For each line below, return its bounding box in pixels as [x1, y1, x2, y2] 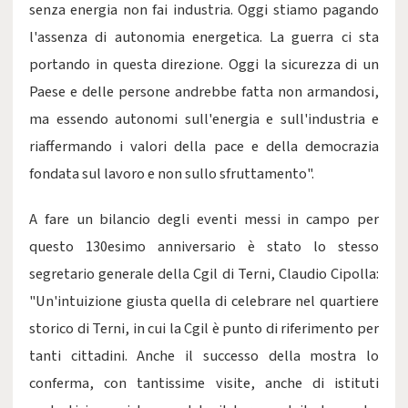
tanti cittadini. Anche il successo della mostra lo [29, 345, 379, 367]
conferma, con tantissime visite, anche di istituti [29, 372, 379, 394]
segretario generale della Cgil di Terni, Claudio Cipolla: [29, 263, 379, 285]
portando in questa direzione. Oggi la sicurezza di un [29, 54, 379, 76]
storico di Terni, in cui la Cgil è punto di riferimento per [29, 318, 379, 340]
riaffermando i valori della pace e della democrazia [29, 136, 379, 158]
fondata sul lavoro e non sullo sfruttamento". [29, 163, 314, 185]
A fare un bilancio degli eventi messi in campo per [29, 209, 379, 230]
